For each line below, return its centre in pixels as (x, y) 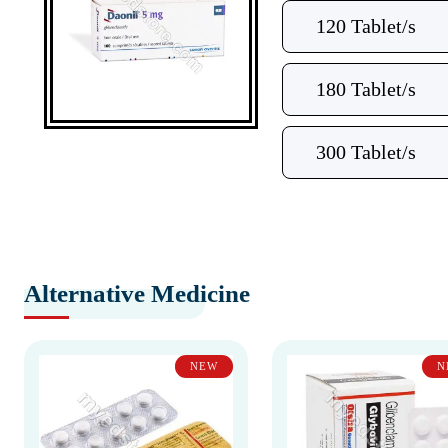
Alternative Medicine (137, 293)
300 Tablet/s (365, 152)
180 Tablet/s (365, 89)
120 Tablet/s (365, 26)
